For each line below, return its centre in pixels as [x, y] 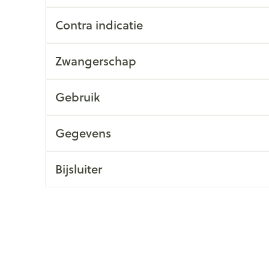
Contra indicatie [99, 25]
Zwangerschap [95, 61]
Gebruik [77, 97]
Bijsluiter [78, 169]
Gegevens [83, 133]
